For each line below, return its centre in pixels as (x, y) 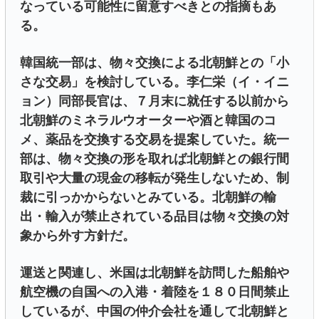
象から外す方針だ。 (78, 236)
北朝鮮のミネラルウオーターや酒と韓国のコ (148, 121)
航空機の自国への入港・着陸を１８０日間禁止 (155, 292)
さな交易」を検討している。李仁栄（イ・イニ (155, 82)
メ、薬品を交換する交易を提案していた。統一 (155, 140)
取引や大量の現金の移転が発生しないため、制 (155, 178)
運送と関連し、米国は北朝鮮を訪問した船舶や (155, 273)
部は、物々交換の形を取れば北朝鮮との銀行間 (155, 159)
